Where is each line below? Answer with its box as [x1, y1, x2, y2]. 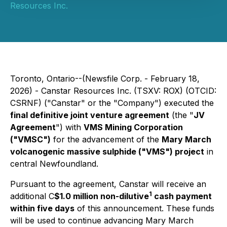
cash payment [152, 191, 212, 201]
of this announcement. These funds [74, 203, 214, 213]
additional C [10, 191, 54, 201]
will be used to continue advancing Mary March [10, 215, 194, 225]
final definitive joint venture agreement [10, 110, 169, 120]
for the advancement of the [51, 134, 162, 144]
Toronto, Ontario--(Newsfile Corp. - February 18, [10, 73, 200, 84]
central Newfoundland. [10, 159, 98, 169]
